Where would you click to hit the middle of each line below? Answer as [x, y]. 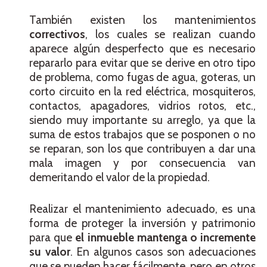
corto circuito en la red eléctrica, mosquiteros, [142, 92]
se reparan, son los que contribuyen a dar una [142, 149]
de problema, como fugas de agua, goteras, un [142, 77]
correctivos [57, 35]
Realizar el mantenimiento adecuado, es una [142, 209]
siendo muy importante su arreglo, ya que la [142, 120]
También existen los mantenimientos [142, 20]
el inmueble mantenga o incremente [166, 237]
